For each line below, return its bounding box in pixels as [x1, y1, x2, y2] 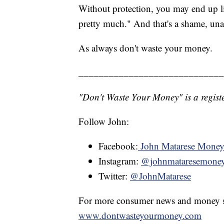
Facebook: [98, 139, 138, 152]
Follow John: [78, 114, 129, 127]
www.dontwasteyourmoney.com [78, 208, 201, 221]
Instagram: [98, 154, 141, 167]
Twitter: [98, 169, 130, 182]
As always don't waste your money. [78, 41, 212, 54]
